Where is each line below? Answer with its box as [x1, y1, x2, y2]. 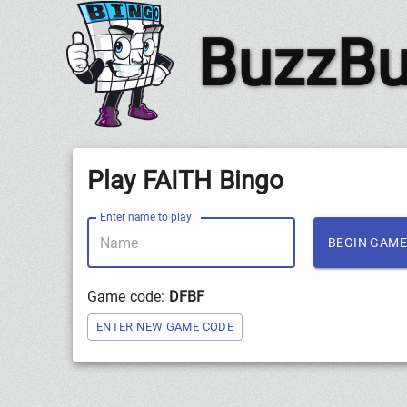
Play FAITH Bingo [87, 165, 284, 195]
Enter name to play [100, 210, 193, 223]
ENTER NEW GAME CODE [96, 319, 234, 333]
